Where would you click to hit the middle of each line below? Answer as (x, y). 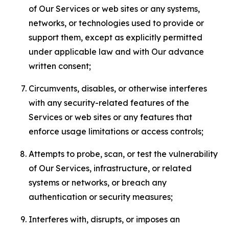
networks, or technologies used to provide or (116, 23)
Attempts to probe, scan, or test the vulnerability (123, 154)
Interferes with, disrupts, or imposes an (104, 219)
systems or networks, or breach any (98, 182)
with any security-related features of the (109, 103)
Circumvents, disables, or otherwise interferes (118, 88)
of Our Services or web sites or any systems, (114, 9)
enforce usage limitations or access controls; (116, 131)
